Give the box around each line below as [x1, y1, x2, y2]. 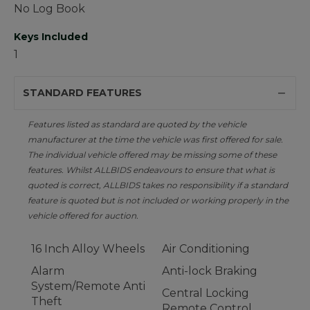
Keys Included [14, 30, 88, 44]
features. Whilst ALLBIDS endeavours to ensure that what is [28, 165, 275, 176]
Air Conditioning [162, 242, 250, 256]
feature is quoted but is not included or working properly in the [28, 195, 289, 206]
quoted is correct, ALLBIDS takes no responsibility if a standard [28, 180, 288, 191]
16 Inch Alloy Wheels [31, 242, 145, 256]
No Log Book [14, 2, 85, 16]
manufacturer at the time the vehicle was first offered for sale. [28, 134, 283, 145]
